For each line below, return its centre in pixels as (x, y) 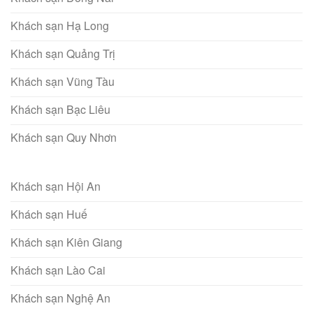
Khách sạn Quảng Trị (63, 53)
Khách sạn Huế (49, 214)
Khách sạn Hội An (56, 186)
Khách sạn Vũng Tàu (63, 81)
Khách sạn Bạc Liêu (60, 109)
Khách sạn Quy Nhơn (64, 137)
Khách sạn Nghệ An (60, 298)
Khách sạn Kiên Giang (66, 242)
